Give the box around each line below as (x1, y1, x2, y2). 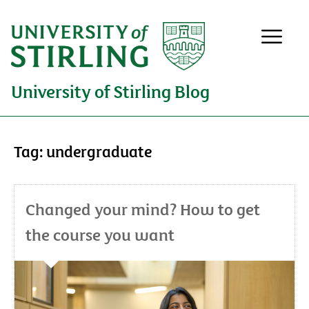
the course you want (26, 222, 178, 246)
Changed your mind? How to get (26, 197, 260, 220)
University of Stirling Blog (11, 78, 210, 103)
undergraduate (46, 139, 152, 161)
